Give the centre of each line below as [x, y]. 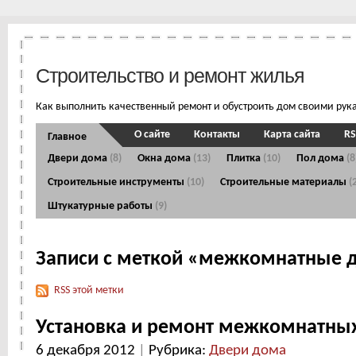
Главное [67, 137]
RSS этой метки [89, 291]
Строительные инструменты [117, 183]
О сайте [152, 135]
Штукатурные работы [101, 207]
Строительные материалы [284, 183]
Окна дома [165, 159]
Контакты [217, 135]
